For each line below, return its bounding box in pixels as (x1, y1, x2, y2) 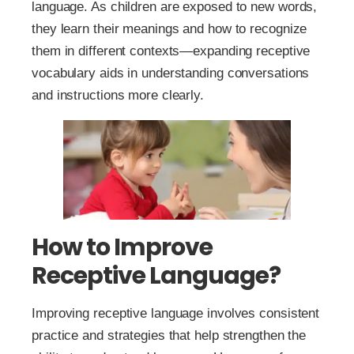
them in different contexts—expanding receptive (32, 43, 311, 58)
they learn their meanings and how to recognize (32, 21, 307, 36)
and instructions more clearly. (32, 87, 204, 103)
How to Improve (32, 230, 213, 264)
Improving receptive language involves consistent (32, 305, 320, 321)
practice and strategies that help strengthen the (32, 327, 307, 343)
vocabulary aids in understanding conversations (32, 65, 310, 81)
